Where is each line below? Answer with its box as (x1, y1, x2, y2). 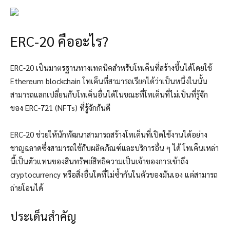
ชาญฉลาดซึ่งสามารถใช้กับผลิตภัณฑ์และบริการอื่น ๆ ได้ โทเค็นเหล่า (10, 143, 219, 153)
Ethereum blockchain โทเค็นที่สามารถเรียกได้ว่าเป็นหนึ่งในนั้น (10, 76, 207, 86)
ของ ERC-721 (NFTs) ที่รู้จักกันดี (10, 103, 110, 113)
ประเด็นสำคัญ (10, 209, 76, 224)
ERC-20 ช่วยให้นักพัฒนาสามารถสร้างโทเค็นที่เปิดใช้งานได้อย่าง (10, 129, 207, 140)
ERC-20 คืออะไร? (10, 32, 108, 50)
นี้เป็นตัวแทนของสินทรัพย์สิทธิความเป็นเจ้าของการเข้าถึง (10, 156, 188, 166)
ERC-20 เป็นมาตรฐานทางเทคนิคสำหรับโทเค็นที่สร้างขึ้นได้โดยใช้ (10, 63, 212, 73)
